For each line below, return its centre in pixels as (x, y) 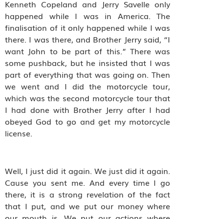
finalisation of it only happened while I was (88, 28)
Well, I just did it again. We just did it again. (88, 171)
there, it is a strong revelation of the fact (88, 194)
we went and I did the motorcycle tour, (88, 86)
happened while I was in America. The (88, 16)
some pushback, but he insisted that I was (88, 63)
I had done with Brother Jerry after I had (88, 110)
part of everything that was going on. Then (88, 75)
